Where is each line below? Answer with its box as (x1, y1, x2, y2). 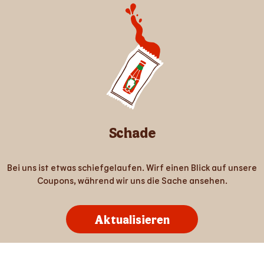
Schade (108, 123, 156, 141)
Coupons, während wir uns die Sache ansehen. (37, 174, 227, 186)
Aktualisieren (94, 212, 170, 226)
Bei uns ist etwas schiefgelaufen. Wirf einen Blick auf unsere (7, 161, 257, 173)
